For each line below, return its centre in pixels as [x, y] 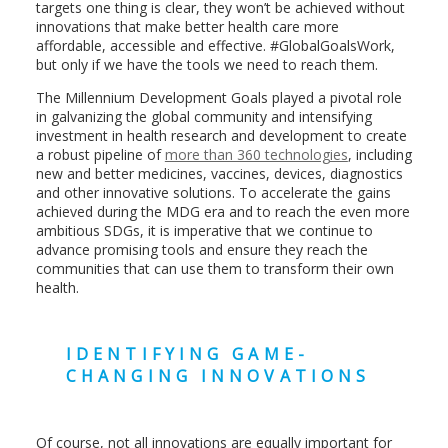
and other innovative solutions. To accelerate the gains [213, 192]
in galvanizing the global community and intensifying [203, 116]
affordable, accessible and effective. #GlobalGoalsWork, [215, 45]
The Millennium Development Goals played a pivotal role [218, 97]
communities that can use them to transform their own [214, 268]
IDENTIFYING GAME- [187, 354]
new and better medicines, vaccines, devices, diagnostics [219, 173]
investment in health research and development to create [221, 135]
